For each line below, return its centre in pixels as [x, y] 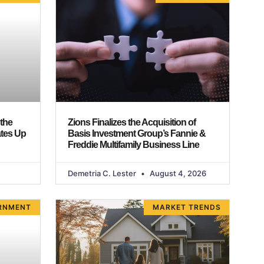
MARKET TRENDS [187, 207]
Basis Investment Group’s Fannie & [136, 133]
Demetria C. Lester [103, 173]
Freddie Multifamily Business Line [134, 144]
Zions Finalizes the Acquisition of [131, 122]
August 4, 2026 [177, 173]
